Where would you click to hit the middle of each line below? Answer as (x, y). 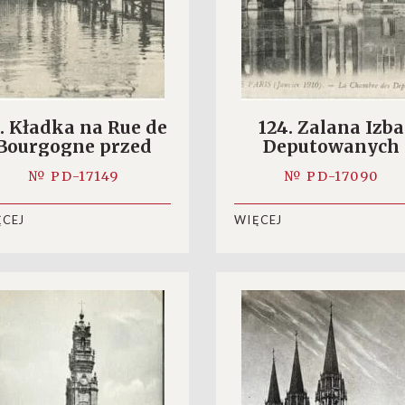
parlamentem (74, 165)
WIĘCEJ (259, 220)
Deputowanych (331, 146)
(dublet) (331, 165)
